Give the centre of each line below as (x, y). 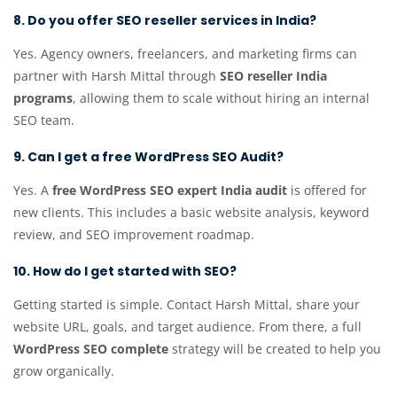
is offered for (327, 191)
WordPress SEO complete (91, 349)
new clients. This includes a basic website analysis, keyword (191, 213)
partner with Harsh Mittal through (117, 76)
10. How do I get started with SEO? (125, 272)
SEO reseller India (273, 76)
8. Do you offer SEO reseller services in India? (165, 21)
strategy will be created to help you (275, 349)
